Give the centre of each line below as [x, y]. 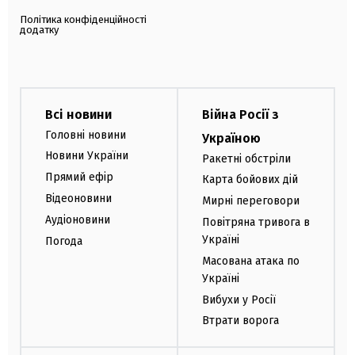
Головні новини [86, 135]
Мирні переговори [251, 201]
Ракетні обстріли [246, 158]
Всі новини [78, 114]
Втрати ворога [240, 321]
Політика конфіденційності [83, 19]
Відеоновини [78, 198]
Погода [64, 241]
